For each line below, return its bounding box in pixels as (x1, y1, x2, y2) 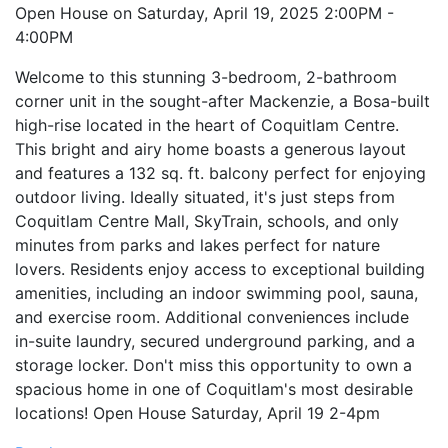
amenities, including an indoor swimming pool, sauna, (15, 282, 418, 303)
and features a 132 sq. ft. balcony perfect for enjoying (15, 162, 426, 183)
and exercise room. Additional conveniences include (15, 306, 409, 327)
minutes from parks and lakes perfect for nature (15, 234, 380, 255)
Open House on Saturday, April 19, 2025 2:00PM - (15, 2, 394, 23)
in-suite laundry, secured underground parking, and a (15, 330, 415, 351)
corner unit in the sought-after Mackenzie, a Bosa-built (15, 90, 430, 111)
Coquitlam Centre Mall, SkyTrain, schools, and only (15, 210, 399, 231)
